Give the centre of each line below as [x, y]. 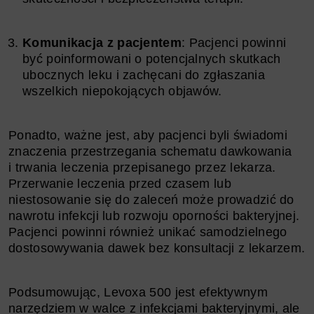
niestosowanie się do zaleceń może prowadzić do [151, 199]
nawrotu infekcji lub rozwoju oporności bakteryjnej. [154, 216]
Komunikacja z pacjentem [102, 42]
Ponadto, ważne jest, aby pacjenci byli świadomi [148, 135]
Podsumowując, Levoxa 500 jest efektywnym [138, 292]
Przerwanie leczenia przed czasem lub [120, 183]
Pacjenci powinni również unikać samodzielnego [148, 232]
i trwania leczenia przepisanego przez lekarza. [142, 167]
